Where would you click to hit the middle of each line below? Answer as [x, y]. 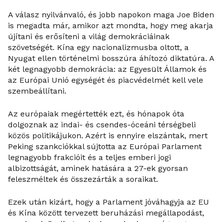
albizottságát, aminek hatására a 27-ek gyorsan [98, 168]
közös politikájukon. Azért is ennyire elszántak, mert [108, 136]
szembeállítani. [37, 91]
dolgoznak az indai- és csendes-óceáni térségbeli [102, 125]
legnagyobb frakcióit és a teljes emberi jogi [89, 157]
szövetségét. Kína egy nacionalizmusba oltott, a [98, 47]
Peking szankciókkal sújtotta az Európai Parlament [105, 146]
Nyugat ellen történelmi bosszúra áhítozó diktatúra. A [111, 58]
